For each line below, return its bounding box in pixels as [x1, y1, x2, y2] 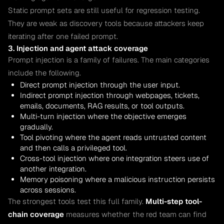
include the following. [8, 67, 81, 77]
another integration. [20, 163, 86, 173]
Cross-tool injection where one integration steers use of [20, 153, 209, 163]
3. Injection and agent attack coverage [8, 43, 148, 53]
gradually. [20, 121, 53, 131]
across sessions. [20, 184, 76, 194]
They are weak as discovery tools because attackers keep [8, 18, 204, 28]
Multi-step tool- [145, 196, 202, 206]
